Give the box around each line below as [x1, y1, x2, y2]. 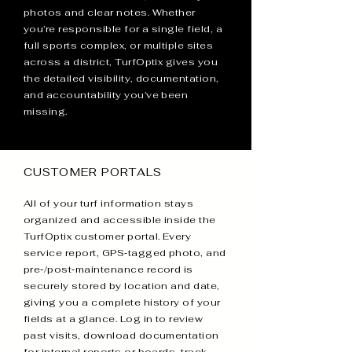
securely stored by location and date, [24, 280, 220, 292]
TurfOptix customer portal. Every [24, 230, 192, 243]
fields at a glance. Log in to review [24, 313, 203, 325]
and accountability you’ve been [24, 89, 189, 101]
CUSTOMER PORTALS [24, 165, 162, 179]
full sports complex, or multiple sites [24, 39, 214, 52]
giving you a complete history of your [24, 296, 221, 309]
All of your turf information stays [24, 197, 194, 210]
